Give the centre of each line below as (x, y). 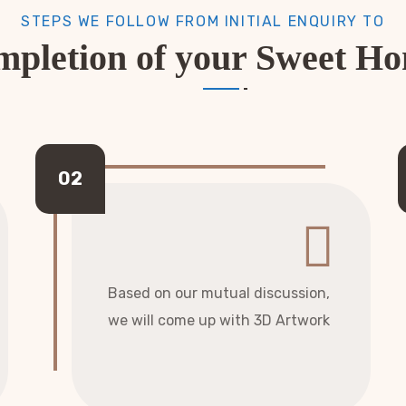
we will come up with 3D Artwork (219, 320)
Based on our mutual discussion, (219, 293)
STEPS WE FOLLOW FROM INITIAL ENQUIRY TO (203, 21)
